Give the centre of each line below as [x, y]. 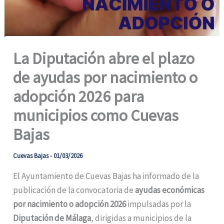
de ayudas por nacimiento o [105, 77]
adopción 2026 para [79, 96]
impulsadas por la [159, 204]
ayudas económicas [170, 190]
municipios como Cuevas [96, 115]
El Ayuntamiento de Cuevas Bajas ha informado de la [106, 176]
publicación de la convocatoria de [74, 190]
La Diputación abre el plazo [104, 58]
